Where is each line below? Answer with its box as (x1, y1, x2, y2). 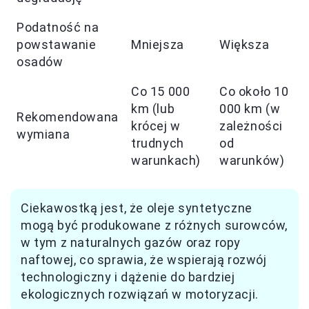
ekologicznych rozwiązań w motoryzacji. (21, 287, 259, 301)
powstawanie (17, 37, 97, 52)
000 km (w (219, 101, 281, 116)
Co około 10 (219, 84, 289, 99)
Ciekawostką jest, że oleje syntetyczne (21, 201, 252, 215)
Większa (219, 37, 270, 52)
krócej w (131, 119, 181, 133)
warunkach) (131, 153, 201, 168)
